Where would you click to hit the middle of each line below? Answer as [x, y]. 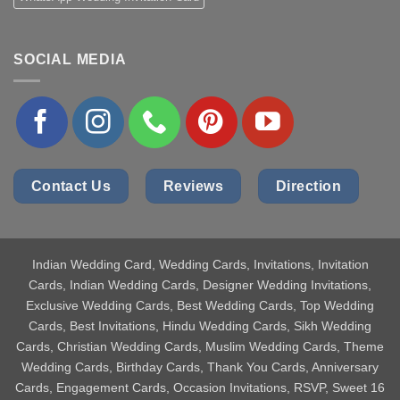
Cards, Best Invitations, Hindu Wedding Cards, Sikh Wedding [200, 325]
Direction [309, 186]
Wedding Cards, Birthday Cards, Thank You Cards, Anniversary [200, 367]
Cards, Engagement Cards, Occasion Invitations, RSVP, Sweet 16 [200, 387]
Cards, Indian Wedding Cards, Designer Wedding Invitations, [200, 284]
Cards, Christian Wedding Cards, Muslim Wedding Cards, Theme [200, 346]
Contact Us [71, 186]
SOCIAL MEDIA [70, 59]
